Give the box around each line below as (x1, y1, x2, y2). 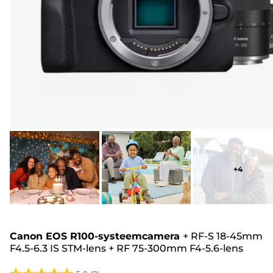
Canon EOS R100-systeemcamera (10, 230, 180, 242)
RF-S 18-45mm (191, 230, 263, 242)
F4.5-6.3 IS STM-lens (10, 242, 106, 254)
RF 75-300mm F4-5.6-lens (116, 242, 243, 254)
